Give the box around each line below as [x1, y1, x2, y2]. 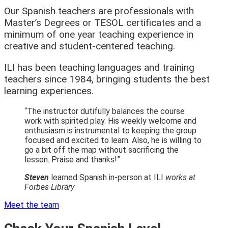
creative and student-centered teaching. [4, 40, 175, 52]
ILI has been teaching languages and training [4, 61, 194, 73]
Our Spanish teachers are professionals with [4, 5, 194, 17]
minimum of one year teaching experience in [4, 28, 193, 40]
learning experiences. [4, 84, 94, 97]
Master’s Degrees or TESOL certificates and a [4, 16, 201, 28]
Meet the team [4, 199, 59, 210]
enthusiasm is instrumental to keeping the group [24, 125, 196, 135]
